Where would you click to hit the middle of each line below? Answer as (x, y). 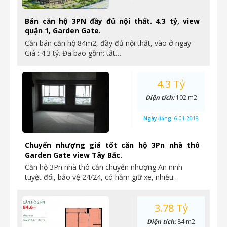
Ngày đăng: (159, 118)
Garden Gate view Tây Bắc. (73, 155)
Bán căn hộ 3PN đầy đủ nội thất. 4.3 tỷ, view (112, 21)
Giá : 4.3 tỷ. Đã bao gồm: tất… (73, 53)
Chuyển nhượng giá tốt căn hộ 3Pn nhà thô (112, 145)
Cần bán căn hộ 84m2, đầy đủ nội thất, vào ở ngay (108, 43)
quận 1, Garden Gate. (63, 31)
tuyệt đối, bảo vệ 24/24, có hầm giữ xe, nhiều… (102, 177)
